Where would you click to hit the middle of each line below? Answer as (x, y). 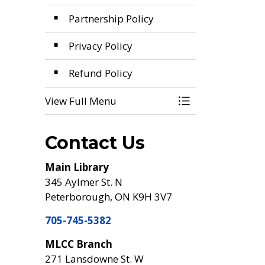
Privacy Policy (101, 46)
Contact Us (95, 143)
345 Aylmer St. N (84, 182)
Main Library (77, 167)
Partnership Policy (111, 19)
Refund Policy (101, 73)
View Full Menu (81, 101)
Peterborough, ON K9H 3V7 (109, 197)
